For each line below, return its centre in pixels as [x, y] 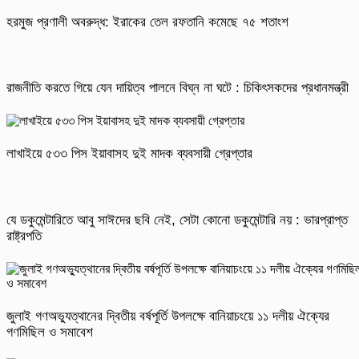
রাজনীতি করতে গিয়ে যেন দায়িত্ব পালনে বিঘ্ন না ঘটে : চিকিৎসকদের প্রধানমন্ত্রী [177, 88]
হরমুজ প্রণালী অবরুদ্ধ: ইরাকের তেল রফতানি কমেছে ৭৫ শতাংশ [147, 22]
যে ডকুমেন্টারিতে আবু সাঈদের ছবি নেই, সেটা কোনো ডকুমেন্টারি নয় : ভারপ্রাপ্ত [177, 220]
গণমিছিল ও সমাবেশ [50, 333]
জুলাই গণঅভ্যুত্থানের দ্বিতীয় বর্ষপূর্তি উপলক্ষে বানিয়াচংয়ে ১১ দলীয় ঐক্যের [168, 317]
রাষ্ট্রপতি [24, 236]
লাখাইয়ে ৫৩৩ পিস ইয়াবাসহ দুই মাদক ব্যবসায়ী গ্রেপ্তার [129, 154]
